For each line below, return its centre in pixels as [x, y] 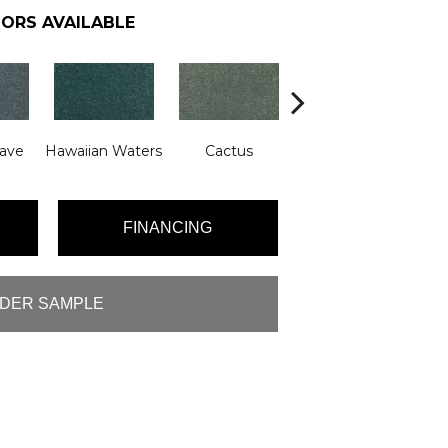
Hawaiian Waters [103, 150]
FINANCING [168, 228]
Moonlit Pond [353, 150]
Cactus [228, 150]
